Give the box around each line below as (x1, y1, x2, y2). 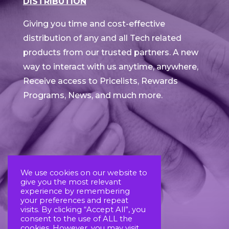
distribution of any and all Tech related (22, 33, 181, 43)
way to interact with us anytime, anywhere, (22, 62, 198, 72)
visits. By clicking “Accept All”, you (20, 205, 146, 214)
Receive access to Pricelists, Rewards (22, 76, 178, 86)
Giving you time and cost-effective (22, 19, 165, 29)
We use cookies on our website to (20, 168, 147, 177)
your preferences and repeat (20, 196, 128, 205)
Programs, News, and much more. (22, 90, 163, 100)
